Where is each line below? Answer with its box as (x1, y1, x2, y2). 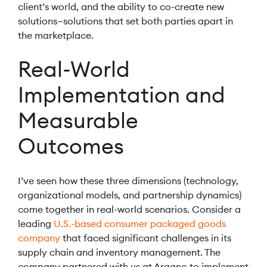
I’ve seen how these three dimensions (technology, (18, 175, 238, 187)
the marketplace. (18, 29, 94, 41)
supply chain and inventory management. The (18, 246, 221, 258)
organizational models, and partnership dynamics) (18, 189, 241, 201)
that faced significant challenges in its (60, 232, 231, 244)
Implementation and (18, 81, 225, 108)
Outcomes (18, 132, 124, 160)
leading (18, 218, 54, 229)
